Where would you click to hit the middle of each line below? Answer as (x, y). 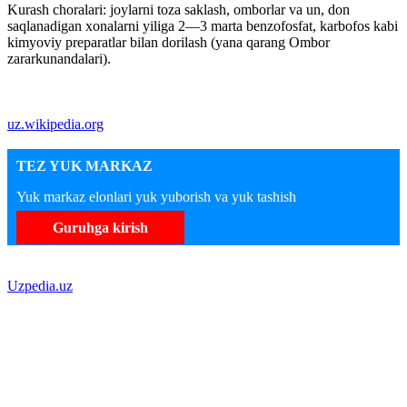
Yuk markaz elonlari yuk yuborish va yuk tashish (156, 196)
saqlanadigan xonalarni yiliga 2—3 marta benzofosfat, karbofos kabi (203, 25)
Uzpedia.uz (40, 285)
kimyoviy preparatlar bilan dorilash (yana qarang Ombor (169, 42)
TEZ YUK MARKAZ (84, 165)
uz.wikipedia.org (55, 124)
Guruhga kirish (100, 227)
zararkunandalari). (59, 58)
